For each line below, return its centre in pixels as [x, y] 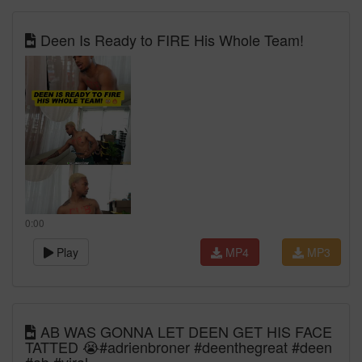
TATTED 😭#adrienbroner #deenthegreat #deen [179, 347]
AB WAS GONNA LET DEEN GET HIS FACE [184, 331]
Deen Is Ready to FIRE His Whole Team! [170, 40]
